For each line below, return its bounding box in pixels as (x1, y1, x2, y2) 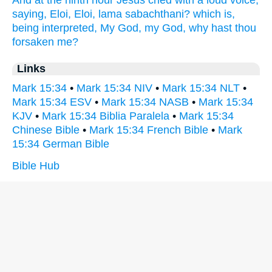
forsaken (12, 36, 54, 48)
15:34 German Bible (12, 138, 109, 150)
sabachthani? (125, 8, 190, 20)
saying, (12, 8, 47, 20)
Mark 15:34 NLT (162, 82, 240, 94)
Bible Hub (12, 160, 59, 172)
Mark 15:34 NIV (76, 82, 152, 94)
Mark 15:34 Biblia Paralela (42, 110, 169, 122)
